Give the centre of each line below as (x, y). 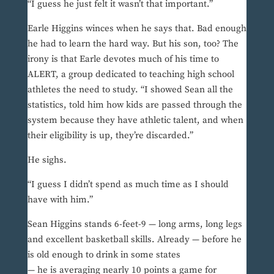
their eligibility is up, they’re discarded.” (110, 136)
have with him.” (60, 200)
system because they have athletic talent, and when (135, 120)
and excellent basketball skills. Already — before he (134, 240)
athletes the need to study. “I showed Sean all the (130, 90)
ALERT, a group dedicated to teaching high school (131, 75)
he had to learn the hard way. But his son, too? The (133, 44)
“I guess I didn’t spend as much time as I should (128, 185)
